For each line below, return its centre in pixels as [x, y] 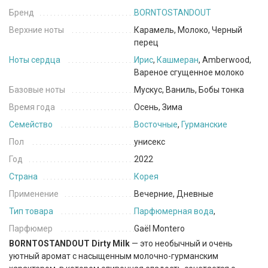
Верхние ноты [36, 30]
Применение [34, 194]
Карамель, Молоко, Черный [188, 30]
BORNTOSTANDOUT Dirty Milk [69, 244]
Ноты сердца [35, 60]
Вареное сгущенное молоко [189, 73]
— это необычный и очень [181, 244]
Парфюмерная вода [174, 211]
